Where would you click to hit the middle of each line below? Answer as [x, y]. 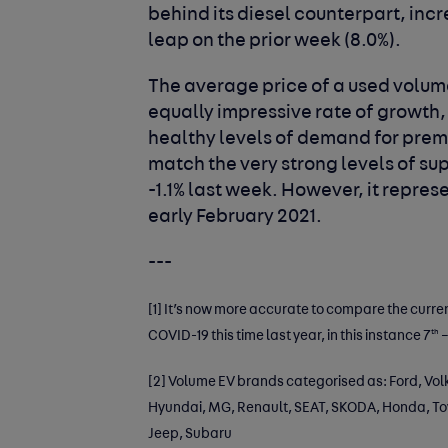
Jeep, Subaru [190, 434]
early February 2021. [235, 217]
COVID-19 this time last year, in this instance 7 [290, 336]
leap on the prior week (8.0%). [275, 41]
